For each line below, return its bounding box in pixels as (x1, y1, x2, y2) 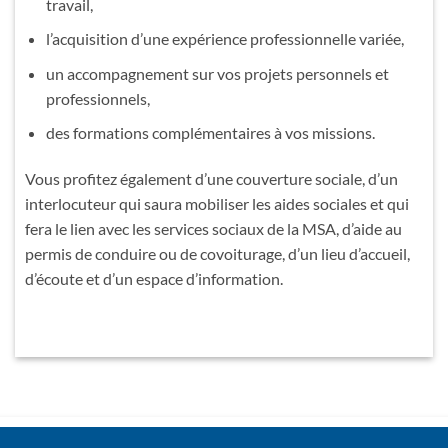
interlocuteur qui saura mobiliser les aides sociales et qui (25, 194, 409, 214)
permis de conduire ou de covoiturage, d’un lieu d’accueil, (25, 244, 410, 264)
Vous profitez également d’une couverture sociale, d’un (25, 169, 398, 189)
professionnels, (45, 88, 150, 108)
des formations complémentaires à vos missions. (45, 123, 375, 143)
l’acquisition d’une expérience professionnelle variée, (45, 29, 404, 49)
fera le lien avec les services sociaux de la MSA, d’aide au (25, 219, 402, 239)
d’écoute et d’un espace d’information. (25, 269, 283, 289)
